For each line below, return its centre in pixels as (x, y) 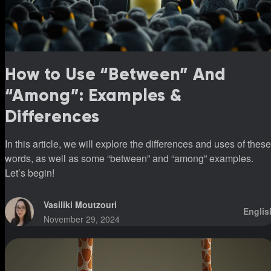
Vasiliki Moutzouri (80, 204)
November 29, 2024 (82, 219)
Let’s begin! (30, 172)
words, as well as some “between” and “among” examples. (129, 158)
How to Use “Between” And (116, 74)
